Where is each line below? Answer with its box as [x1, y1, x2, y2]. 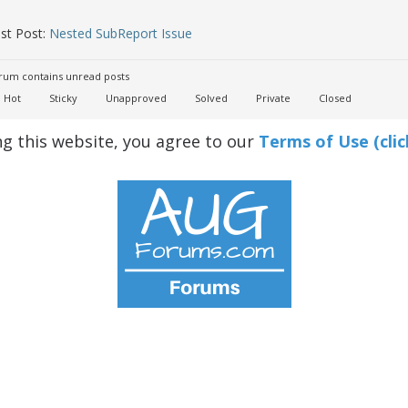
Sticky [46, 91, 77, 105]
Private [253, 91, 291, 105]
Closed [316, 91, 352, 105]
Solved [192, 91, 228, 105]
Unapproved [103, 91, 167, 105]
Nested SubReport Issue [49, 25, 192, 42]
